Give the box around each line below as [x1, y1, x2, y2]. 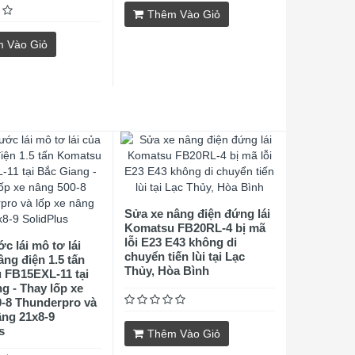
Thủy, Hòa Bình [124, 264, 209, 277]
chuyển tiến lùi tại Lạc [124, 250, 245, 263]
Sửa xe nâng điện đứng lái [124, 207, 270, 220]
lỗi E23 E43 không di [124, 235, 237, 249]
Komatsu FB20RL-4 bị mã [124, 221, 265, 235]
